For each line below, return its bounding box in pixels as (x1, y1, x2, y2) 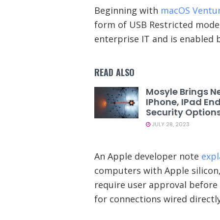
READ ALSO (94, 66, 135, 79)
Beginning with (94, 4, 161, 16)
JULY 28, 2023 (150, 120, 190, 129)
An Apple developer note (94, 150, 201, 163)
